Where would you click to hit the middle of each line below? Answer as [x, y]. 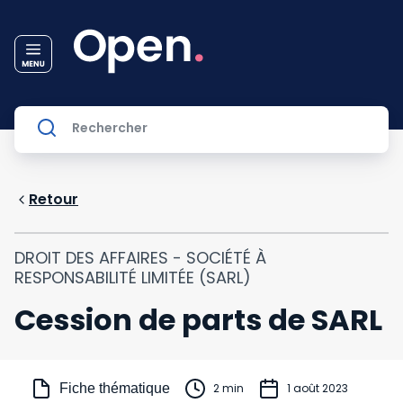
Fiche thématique [115, 388]
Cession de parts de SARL [198, 320]
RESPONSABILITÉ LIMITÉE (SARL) [133, 278]
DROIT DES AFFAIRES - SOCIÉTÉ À [140, 258]
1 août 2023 [318, 388]
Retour [54, 199]
